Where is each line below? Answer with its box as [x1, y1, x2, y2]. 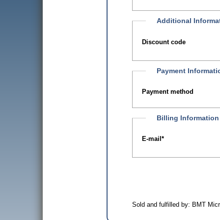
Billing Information [156, 113, 219, 122]
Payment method [142, 87, 193, 95]
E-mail [142, 135, 162, 143]
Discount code [142, 38, 186, 46]
